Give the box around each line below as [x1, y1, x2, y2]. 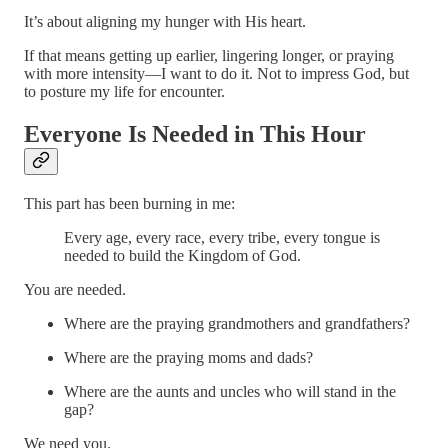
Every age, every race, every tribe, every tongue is [64, 228, 380, 246]
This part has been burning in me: [24, 194, 235, 212]
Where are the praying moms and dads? [64, 348, 313, 366]
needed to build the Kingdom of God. [64, 246, 301, 264]
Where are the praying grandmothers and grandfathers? [64, 314, 410, 332]
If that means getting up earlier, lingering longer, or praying [24, 46, 394, 64]
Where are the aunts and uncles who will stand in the [64, 382, 396, 400]
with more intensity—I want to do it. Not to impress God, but [24, 64, 409, 82]
